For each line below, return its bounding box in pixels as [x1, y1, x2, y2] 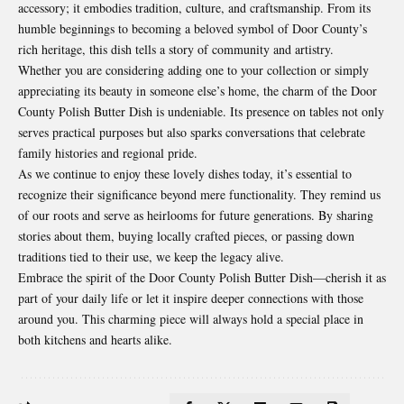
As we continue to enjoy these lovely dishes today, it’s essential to [18, 164, 352, 182]
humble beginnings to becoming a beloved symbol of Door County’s [18, 19, 367, 37]
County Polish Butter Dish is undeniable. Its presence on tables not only [18, 102, 384, 120]
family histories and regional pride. [18, 143, 197, 161]
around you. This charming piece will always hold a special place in [18, 309, 363, 327]
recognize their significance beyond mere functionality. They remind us [18, 185, 381, 203]
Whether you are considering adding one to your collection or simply [18, 60, 369, 78]
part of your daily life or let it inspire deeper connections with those [18, 289, 363, 307]
